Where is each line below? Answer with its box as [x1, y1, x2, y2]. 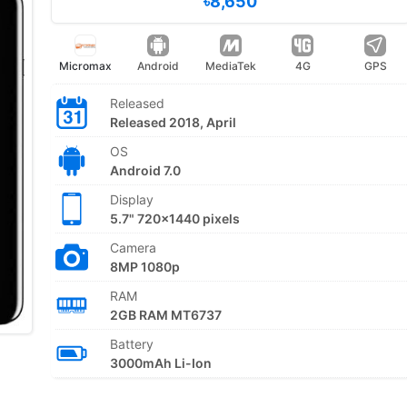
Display [109, 192, 154, 207]
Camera [109, 240, 156, 255]
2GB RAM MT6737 [109, 307, 222, 323]
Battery [109, 336, 154, 352]
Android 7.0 [109, 163, 181, 178]
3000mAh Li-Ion [109, 355, 212, 371]
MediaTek [204, 59, 256, 73]
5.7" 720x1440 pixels [109, 211, 240, 226]
